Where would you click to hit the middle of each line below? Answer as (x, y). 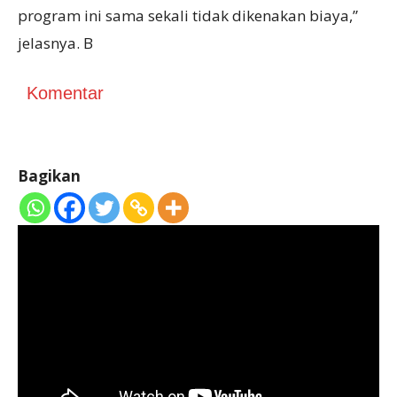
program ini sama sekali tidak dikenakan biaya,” (188, 15)
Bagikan (49, 175)
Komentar (65, 93)
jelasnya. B (55, 43)
